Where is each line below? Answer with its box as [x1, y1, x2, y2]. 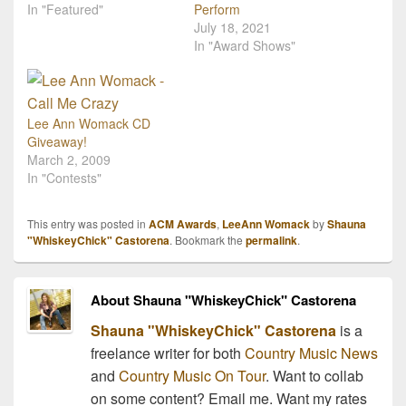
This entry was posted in [27, 216, 149, 232]
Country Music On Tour [118, 365, 266, 387]
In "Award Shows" [194, 36, 295, 55]
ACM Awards [149, 216, 217, 233]
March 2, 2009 [27, 150, 111, 169]
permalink [246, 232, 297, 249]
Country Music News [240, 343, 378, 364]
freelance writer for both [90, 343, 241, 364]
